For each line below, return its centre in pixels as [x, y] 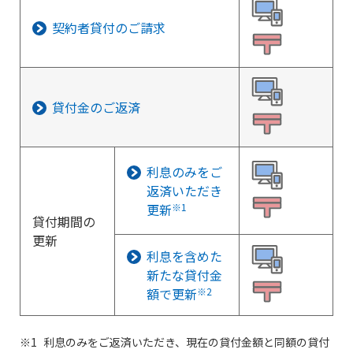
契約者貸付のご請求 [109, 28]
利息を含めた [184, 256]
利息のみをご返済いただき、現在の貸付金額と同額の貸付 [186, 342]
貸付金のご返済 [96, 107]
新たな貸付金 [184, 275]
